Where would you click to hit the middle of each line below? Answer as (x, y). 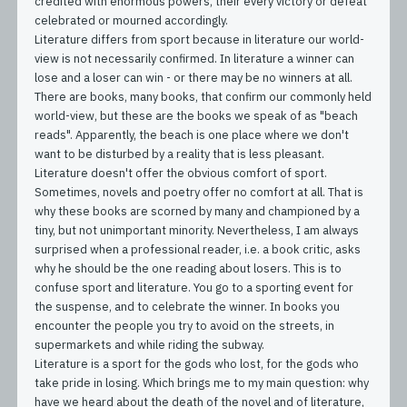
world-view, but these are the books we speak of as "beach (197, 115)
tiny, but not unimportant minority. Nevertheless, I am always (197, 230)
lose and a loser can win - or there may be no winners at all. (194, 77)
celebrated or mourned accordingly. (132, 20)
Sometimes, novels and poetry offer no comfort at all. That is (199, 192)
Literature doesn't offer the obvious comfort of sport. (181, 173)
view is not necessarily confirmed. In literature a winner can (195, 58)
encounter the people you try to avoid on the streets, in (185, 325)
